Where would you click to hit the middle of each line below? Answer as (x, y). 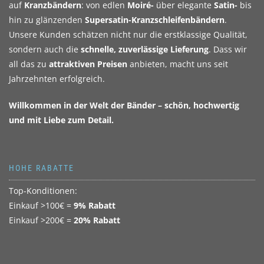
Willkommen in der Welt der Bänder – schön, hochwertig (124, 105)
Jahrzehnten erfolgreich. (57, 79)
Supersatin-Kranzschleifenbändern (155, 20)
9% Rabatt (95, 206)
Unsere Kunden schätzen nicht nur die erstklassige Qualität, (128, 35)
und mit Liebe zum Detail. (61, 120)
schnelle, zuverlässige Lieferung (145, 49)
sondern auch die (45, 49)
